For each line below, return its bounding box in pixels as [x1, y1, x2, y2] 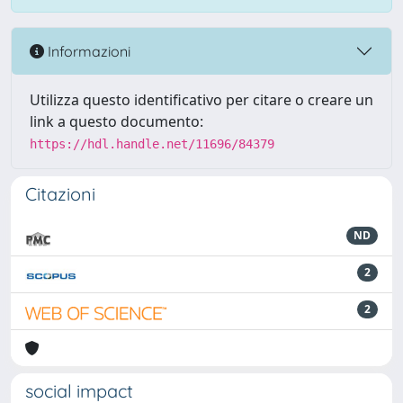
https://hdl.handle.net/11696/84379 [30, 137, 274, 151]
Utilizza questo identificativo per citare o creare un [30, 90, 373, 110]
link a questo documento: [30, 112, 203, 131]
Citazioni [25, 183, 95, 205]
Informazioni [44, 41, 130, 60]
